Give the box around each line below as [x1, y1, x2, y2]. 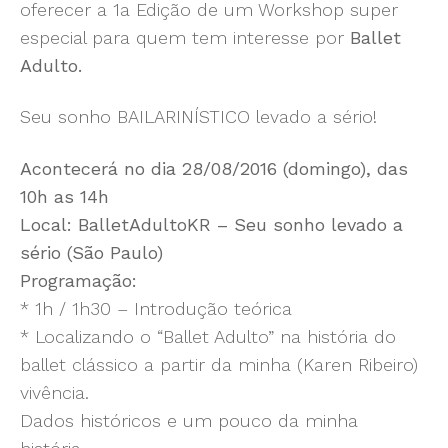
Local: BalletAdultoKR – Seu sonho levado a [20, 213, 403, 235]
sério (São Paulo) [20, 241, 163, 263]
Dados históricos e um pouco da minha [20, 409, 358, 431]
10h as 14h [20, 185, 109, 207]
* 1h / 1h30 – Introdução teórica [20, 297, 292, 319]
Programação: [20, 269, 137, 291]
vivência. [20, 381, 89, 403]
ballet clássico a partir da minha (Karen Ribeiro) [20, 353, 418, 375]
